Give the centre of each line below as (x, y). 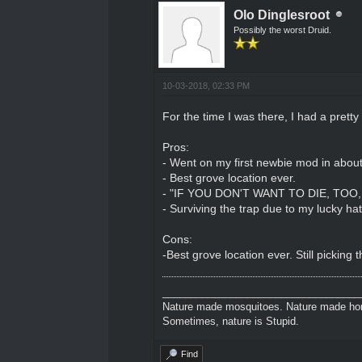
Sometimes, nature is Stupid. (230, 321)
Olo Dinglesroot (281, 15)
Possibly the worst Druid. (282, 29)
